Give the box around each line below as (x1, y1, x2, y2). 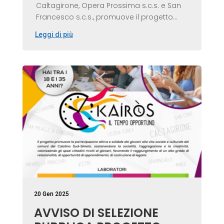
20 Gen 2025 (33, 190, 69, 198)
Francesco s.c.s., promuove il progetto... (35, 11, 177, 22)
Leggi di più (34, 30, 73, 39)
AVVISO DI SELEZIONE (33, 204, 158, 221)
